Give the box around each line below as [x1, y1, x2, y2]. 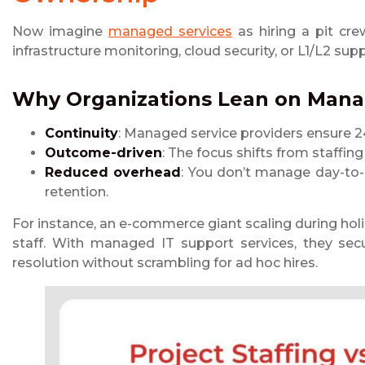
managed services [108, 24, 232, 40]
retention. [45, 184, 108, 200]
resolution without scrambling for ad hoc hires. [12, 255, 318, 271]
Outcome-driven [45, 145, 162, 161]
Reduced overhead [45, 165, 182, 181]
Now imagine [12, 24, 108, 40]
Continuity [45, 125, 118, 142]
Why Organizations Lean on [12, 87, 307, 112]
